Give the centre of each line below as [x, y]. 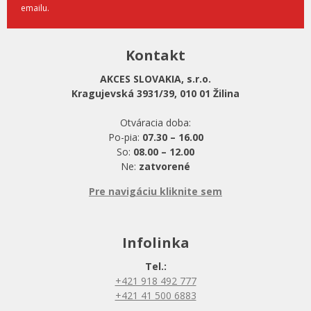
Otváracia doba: [155, 122]
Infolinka [155, 242]
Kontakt [155, 55]
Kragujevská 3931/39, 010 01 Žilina [155, 93]
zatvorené [165, 166]
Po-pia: [125, 137]
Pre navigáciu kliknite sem [155, 191]
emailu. [35, 8]
